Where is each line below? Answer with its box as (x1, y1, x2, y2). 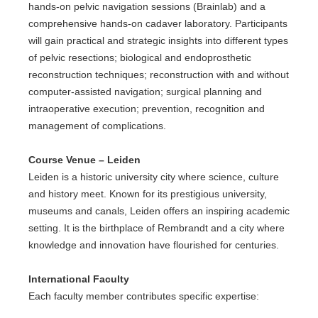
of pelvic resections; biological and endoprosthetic (28, 52, 251, 63)
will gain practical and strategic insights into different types (28, 35, 288, 46)
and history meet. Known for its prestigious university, (28, 188, 267, 199)
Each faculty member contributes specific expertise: (28, 290, 259, 302)
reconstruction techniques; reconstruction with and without (28, 69, 289, 80)
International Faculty (28, 273, 129, 285)
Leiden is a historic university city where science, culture (28, 171, 279, 182)
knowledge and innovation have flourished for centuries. (28, 239, 279, 251)
